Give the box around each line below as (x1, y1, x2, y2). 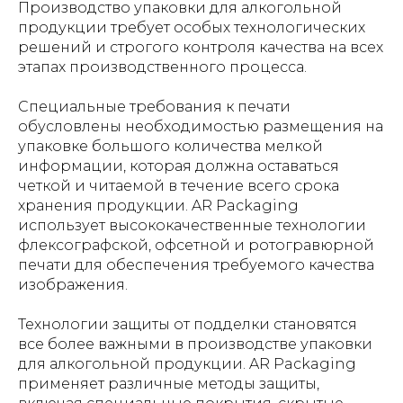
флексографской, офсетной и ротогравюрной (18, 237, 374, 254)
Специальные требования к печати (18, 98, 291, 115)
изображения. (18, 276, 128, 293)
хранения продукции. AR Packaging (18, 197, 299, 214)
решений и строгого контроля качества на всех (18, 39, 383, 56)
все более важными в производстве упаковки (18, 336, 372, 353)
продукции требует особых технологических (18, 19, 365, 36)
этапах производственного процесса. (18, 58, 307, 76)
